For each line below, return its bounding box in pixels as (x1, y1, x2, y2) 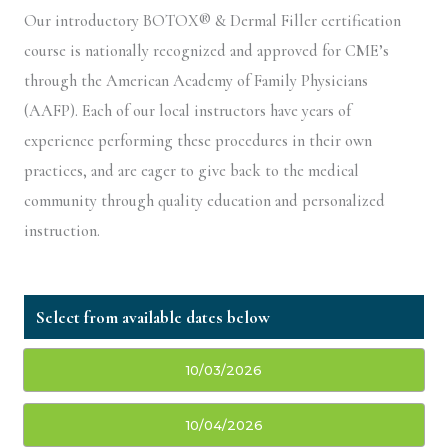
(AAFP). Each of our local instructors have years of (24, 100, 351, 121)
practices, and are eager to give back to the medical (24, 160, 359, 181)
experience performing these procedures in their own (24, 130, 372, 151)
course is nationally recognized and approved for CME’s (24, 40, 389, 61)
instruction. (24, 220, 100, 241)
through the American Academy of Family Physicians (24, 70, 368, 91)
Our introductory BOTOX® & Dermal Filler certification (24, 10, 401, 31)
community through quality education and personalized (24, 190, 385, 211)
